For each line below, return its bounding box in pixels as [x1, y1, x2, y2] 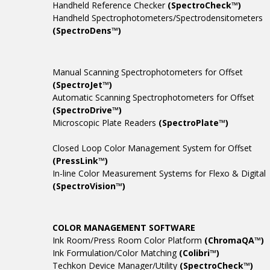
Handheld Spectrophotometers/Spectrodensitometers [52, 12, 263, 24]
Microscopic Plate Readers [52, 117, 159, 128]
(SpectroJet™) [52, 79, 112, 90]
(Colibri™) [179, 247, 219, 259]
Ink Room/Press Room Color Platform [52, 234, 204, 246]
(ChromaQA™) [204, 234, 264, 246]
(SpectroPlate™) [159, 117, 228, 128]
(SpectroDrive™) [52, 104, 122, 116]
